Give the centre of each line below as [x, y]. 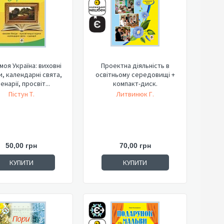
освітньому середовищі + [135, 74]
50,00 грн [21, 145]
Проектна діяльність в [135, 65]
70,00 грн [135, 145]
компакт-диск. [135, 83]
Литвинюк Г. [135, 94]
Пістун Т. [21, 94]
